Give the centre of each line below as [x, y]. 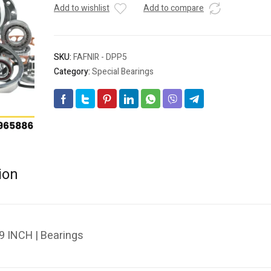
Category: [73, 72]
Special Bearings [123, 72]
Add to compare [174, 8]
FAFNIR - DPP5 [100, 57]
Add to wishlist [82, 8]
